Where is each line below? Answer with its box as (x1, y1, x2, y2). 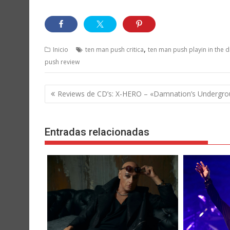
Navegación (44, 83, 110, 98)
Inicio (53, 45, 68, 54)
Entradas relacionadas (45, 126, 149, 139)
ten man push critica (85, 45, 144, 54)
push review (45, 57, 80, 67)
